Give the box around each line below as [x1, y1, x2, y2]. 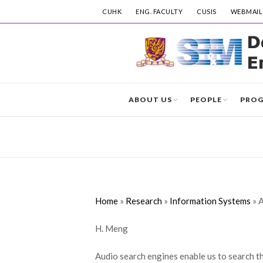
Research [126, 195, 162, 206]
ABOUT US [129, 95, 172, 104]
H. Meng [95, 223, 128, 234]
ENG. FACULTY [136, 8, 183, 15]
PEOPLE [190, 95, 222, 104]
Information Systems [170, 195, 251, 206]
